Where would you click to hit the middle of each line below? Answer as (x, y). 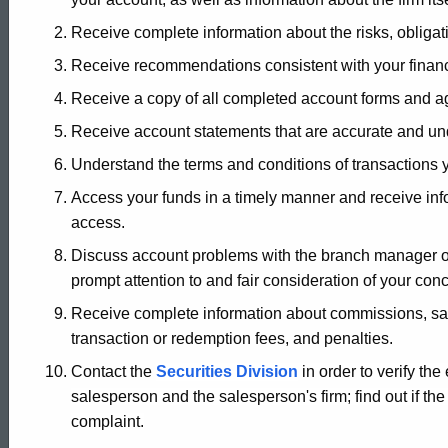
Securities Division (227, 371)
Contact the (113, 371)
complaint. (107, 421)
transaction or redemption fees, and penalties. (232, 338)
